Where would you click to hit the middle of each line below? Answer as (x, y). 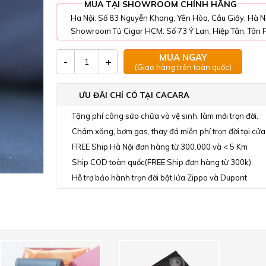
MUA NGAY (183, 57)
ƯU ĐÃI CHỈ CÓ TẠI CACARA (134, 95)
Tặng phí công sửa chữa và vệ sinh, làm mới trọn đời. (165, 116)
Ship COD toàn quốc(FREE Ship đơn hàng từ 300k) (161, 162)
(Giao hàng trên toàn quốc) (183, 67)
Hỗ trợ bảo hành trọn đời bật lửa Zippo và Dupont (159, 178)
